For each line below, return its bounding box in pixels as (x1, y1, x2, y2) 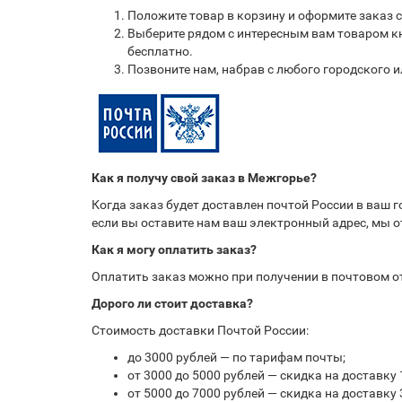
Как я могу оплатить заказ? (92, 242, 257, 257)
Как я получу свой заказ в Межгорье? (92, 170, 317, 185)
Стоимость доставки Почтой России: (92, 323, 309, 337)
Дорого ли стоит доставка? (92, 296, 253, 310)
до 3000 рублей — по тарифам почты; (127, 350, 345, 364)
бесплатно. (127, 44, 193, 58)
